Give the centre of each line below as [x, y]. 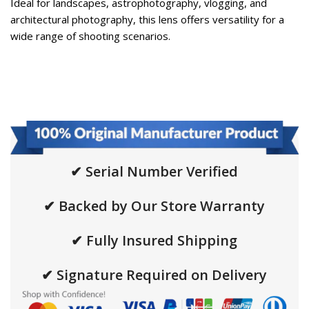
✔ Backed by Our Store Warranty [154, 206]
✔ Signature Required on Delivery [154, 275]
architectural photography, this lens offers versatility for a [147, 19]
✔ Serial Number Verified [154, 172]
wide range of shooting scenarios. [90, 36]
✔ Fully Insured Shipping [154, 241]
